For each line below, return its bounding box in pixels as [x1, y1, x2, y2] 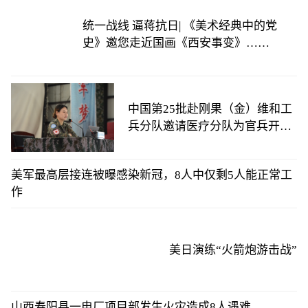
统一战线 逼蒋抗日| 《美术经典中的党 [82, 19, 278, 32]
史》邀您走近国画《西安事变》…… [82, 36, 270, 49]
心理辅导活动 [128, 137, 198, 150]
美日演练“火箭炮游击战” [169, 243, 297, 256]
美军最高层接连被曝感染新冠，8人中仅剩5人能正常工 [11, 168, 292, 181]
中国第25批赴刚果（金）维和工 [128, 102, 292, 115]
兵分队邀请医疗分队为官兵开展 [128, 120, 291, 133]
